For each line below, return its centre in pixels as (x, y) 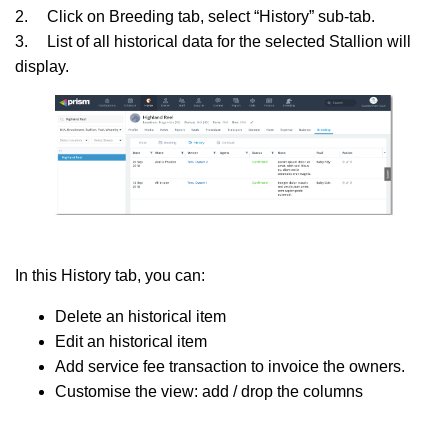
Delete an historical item (140, 316)
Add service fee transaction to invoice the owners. (230, 366)
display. (42, 66)
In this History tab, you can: (110, 275)
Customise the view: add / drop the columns (209, 391)
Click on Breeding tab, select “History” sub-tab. (211, 16)
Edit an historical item (131, 341)
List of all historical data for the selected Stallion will (229, 41)
